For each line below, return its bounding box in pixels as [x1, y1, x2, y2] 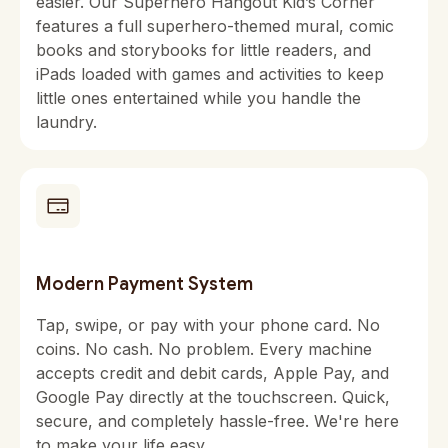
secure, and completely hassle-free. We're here [36, 411, 399, 431]
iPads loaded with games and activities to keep [36, 64, 384, 84]
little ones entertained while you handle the [36, 88, 361, 108]
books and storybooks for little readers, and [36, 40, 371, 60]
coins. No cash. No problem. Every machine [36, 339, 372, 359]
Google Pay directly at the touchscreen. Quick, [36, 387, 390, 407]
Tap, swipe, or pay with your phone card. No [36, 315, 380, 335]
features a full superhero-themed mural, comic [36, 16, 394, 36]
